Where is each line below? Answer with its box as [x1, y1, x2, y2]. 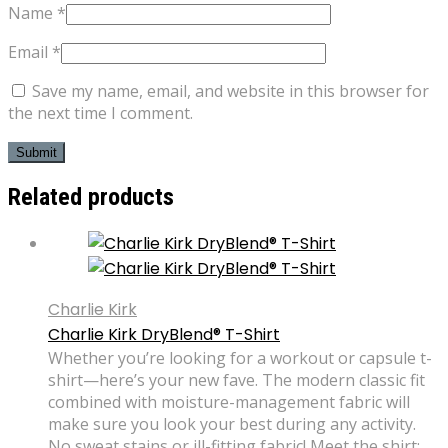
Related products [8, 183, 174, 212]
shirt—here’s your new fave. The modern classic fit [48, 368, 425, 391]
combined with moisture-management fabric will [48, 390, 410, 413]
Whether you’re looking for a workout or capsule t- [48, 346, 432, 369]
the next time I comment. [8, 102, 193, 125]
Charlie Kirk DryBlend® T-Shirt [48, 322, 280, 346]
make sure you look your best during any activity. [48, 412, 416, 435]
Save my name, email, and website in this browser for [32, 80, 429, 103]
